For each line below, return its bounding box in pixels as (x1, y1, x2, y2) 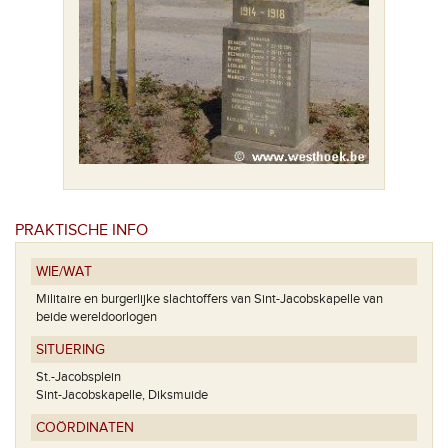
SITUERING (36, 342, 105, 359)
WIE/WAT (36, 264, 92, 281)
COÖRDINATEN (36, 420, 134, 437)
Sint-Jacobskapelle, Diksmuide (36, 387, 208, 404)
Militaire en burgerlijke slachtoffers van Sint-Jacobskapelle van (36, 291, 383, 308)
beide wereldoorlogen (36, 309, 157, 326)
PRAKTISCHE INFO (15, 221, 148, 241)
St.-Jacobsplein (36, 369, 121, 386)
